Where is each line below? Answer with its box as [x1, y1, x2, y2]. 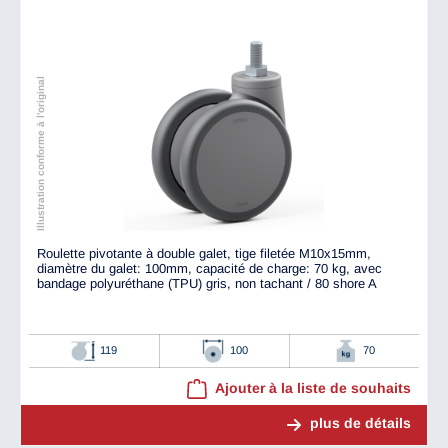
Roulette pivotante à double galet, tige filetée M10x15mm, [37, 246, 371, 262]
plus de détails [310, 415, 411, 432]
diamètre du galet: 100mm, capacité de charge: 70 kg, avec [37, 261, 382, 277]
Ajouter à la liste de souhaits [215, 380, 411, 397]
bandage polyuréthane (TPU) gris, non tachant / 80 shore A [37, 276, 377, 292]
